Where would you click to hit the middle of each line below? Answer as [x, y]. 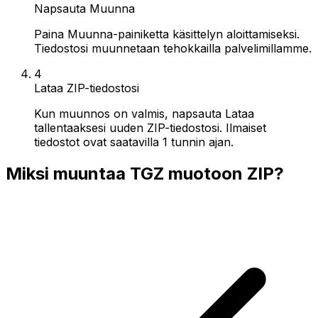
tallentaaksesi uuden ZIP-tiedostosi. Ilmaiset [150, 127]
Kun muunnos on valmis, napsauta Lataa [144, 113]
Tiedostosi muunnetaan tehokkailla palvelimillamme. [173, 48]
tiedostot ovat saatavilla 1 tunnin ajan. [134, 142]
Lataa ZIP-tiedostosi [87, 88]
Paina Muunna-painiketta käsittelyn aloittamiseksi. [167, 34]
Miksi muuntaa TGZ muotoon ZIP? [145, 173]
